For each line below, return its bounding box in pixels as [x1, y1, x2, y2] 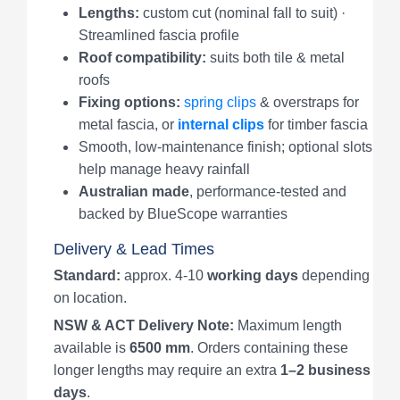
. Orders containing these [190, 339, 348, 355]
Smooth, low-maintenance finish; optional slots [79, 138, 372, 154]
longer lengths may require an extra [54, 362, 280, 378]
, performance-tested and [189, 183, 346, 199]
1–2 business [280, 362, 371, 378]
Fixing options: [79, 94, 180, 110]
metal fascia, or [79, 116, 178, 132]
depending [298, 267, 370, 283]
